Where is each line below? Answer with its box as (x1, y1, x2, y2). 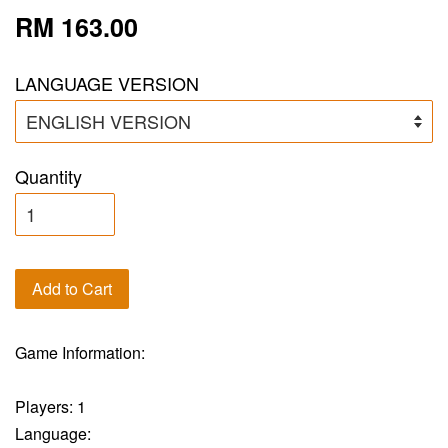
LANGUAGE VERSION (15, 69, 199, 96)
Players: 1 (15, 394, 86, 418)
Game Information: (15, 340, 145, 364)
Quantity (15, 162, 82, 189)
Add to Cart (32, 276, 112, 300)
